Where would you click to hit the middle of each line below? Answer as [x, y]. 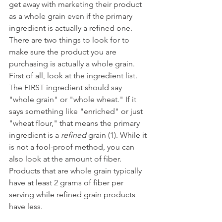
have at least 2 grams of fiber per [67, 182]
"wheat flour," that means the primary [75, 123]
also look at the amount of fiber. [66, 159]
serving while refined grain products [73, 194]
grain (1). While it [117, 135]
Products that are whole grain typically [76, 170]
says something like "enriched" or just [77, 111]
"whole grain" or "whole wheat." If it [74, 99]
